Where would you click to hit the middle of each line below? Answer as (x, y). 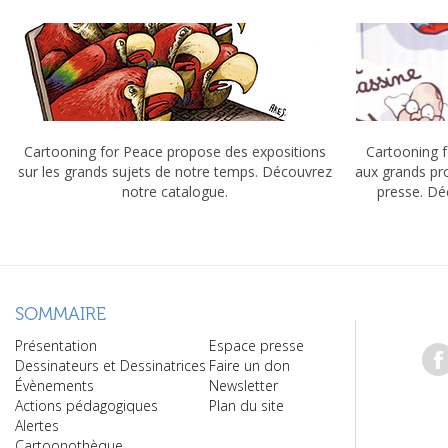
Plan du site (246, 405)
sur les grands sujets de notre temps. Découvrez (175, 171)
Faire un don (249, 365)
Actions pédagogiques (86, 405)
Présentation (56, 345)
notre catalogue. (175, 191)
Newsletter (243, 385)
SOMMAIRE (60, 313)
